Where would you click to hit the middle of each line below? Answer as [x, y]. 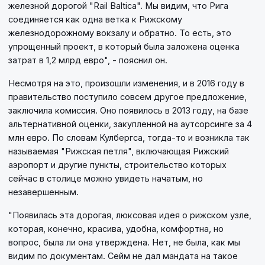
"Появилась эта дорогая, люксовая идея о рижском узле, [130, 215]
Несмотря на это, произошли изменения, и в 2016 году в [126, 83]
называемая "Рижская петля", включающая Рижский [119, 151]
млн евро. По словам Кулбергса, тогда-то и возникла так [129, 138]
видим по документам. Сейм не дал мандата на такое [123, 256]
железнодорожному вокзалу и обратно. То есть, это [120, 33]
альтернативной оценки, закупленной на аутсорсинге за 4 [130, 124]
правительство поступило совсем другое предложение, [127, 97]
